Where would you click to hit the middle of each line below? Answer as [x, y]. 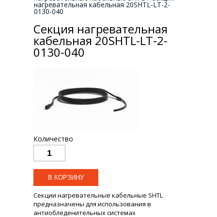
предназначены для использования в [92, 204]
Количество [53, 139]
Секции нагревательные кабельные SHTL [98, 195]
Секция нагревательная [101, 29]
